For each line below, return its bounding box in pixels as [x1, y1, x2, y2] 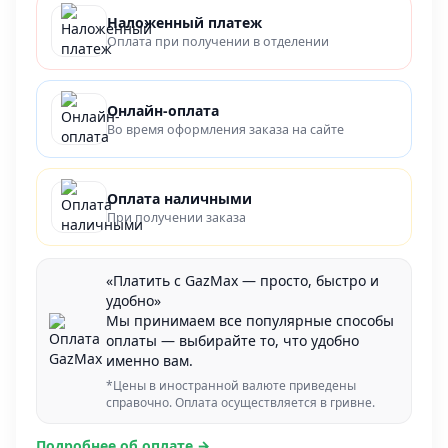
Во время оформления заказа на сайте [107, 120, 344, 138]
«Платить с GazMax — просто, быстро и [106, 271, 380, 291]
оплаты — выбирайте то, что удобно [106, 331, 360, 351]
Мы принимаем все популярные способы [106, 311, 395, 331]
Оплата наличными [107, 188, 252, 208]
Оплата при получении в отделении [107, 32, 329, 50]
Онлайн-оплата [107, 100, 219, 120]
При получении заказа [107, 208, 246, 226]
